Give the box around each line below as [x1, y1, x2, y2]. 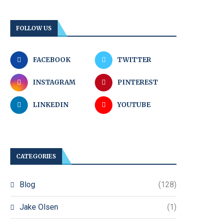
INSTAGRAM [33, 78, 75, 87]
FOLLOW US [16, 24, 52, 32]
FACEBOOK [33, 56, 70, 64]
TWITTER [117, 56, 152, 64]
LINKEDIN [33, 101, 68, 109]
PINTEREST [117, 78, 158, 87]
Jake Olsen [20, 202, 58, 212]
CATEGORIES [16, 153, 56, 160]
